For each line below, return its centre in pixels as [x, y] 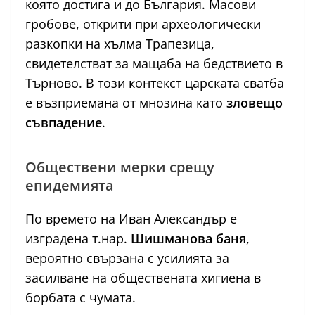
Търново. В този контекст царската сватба [155, 83]
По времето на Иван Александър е [131, 219]
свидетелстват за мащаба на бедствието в [154, 64]
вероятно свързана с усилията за [127, 258]
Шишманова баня [188, 239]
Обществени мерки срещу [120, 167]
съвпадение [64, 123]
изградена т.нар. [78, 239]
